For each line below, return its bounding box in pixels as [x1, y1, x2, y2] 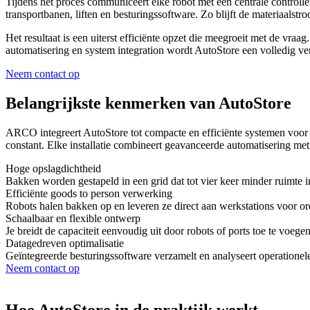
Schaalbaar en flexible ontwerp [6, 212, 140, 224]
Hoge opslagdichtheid [6, 162, 101, 174]
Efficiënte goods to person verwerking [6, 187, 172, 199]
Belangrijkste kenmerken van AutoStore [6, 93, 291, 112]
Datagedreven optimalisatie [6, 237, 124, 249]
